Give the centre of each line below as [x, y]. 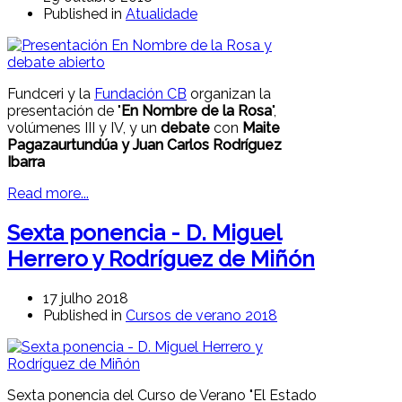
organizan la [229, 94]
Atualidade [162, 14]
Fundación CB [140, 94]
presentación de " [64, 111]
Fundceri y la [51, 94]
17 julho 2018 [86, 299]
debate [187, 128]
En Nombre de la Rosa [197, 111]
